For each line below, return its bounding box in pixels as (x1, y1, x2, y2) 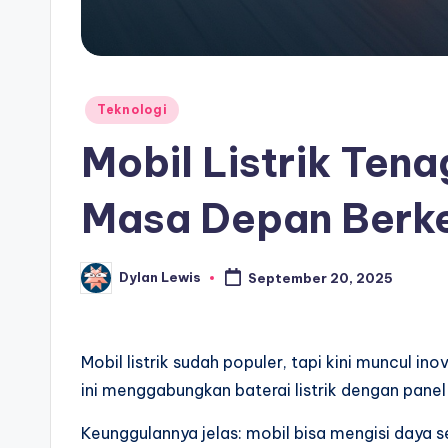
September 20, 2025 (247, 269, 393, 286)
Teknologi (97, 101, 168, 117)
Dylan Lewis (119, 269, 201, 286)
